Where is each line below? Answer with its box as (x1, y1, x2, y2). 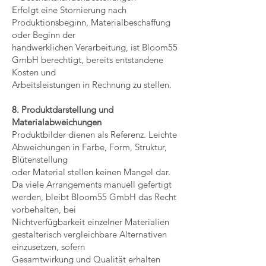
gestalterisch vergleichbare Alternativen (12, 229, 167, 240)
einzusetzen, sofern (12, 241, 85, 252)
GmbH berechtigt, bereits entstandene (12, 54, 163, 65)
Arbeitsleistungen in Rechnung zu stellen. (12, 79, 172, 90)
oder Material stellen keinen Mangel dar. (12, 166, 170, 178)
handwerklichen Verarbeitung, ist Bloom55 (12, 42, 178, 53)
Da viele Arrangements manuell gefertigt (12, 179, 172, 190)
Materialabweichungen (12, 116, 102, 128)
